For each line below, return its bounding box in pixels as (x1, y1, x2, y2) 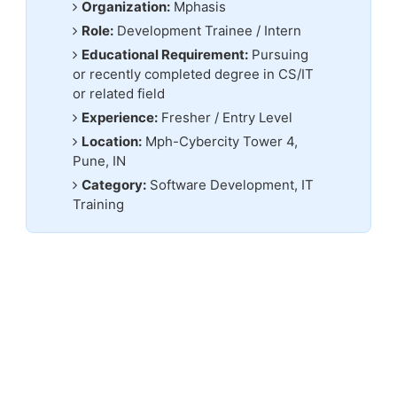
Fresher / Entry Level (158, 109, 293, 127)
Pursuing (248, 46, 309, 64)
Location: (82, 133, 143, 151)
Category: (82, 176, 147, 194)
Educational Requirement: (82, 46, 249, 64)
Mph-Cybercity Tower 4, (142, 133, 299, 151)
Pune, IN (73, 152, 127, 170)
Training (73, 196, 125, 214)
